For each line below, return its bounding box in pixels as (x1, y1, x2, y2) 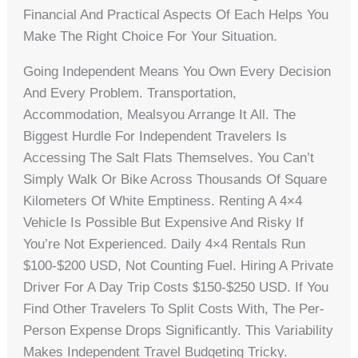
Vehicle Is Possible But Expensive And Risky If (23, 215, 304, 231)
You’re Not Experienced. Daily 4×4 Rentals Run (23, 237, 306, 253)
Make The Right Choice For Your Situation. (23, 29, 278, 45)
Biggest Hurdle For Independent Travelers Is (23, 129, 288, 145)
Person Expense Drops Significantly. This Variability (23, 323, 334, 339)
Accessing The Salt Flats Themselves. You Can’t (23, 150, 315, 166)
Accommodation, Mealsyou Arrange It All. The (23, 107, 296, 123)
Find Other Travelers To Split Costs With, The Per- (23, 301, 325, 317)
